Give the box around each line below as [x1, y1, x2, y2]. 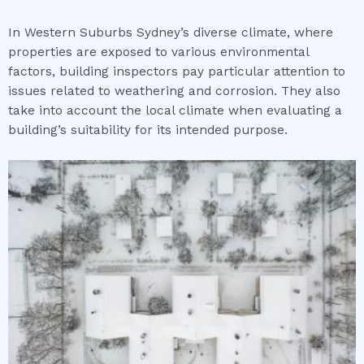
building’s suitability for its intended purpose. [8, 123, 288, 138]
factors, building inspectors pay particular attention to [8, 64, 345, 80]
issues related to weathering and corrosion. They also [8, 84, 340, 99]
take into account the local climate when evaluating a [8, 103, 342, 119]
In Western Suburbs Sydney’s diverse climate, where [8, 25, 333, 41]
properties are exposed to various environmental [8, 45, 309, 60]
